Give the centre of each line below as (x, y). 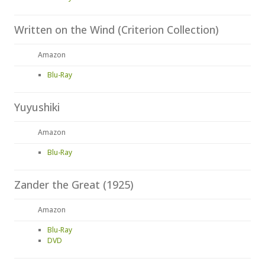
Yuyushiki (37, 107)
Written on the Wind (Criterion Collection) (117, 30)
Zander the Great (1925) (74, 185)
